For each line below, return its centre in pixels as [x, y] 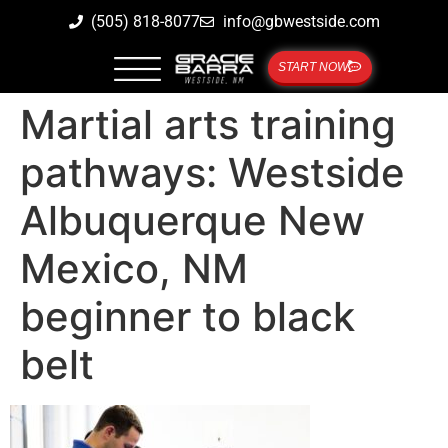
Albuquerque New [192, 220]
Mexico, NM [134, 268]
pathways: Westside [212, 172]
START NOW [312, 67]
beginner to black [187, 316]
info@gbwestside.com [301, 21]
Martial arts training [208, 124]
